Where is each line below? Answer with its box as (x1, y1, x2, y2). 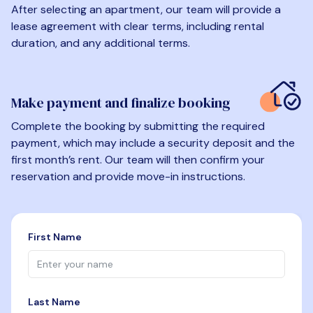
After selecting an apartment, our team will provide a (11, 2, 281, 17)
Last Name (28, 295, 80, 308)
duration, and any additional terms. (11, 36, 190, 51)
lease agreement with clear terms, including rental (11, 19, 264, 34)
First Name (28, 230, 82, 243)
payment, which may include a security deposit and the (11, 135, 295, 150)
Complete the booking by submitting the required (11, 118, 265, 133)
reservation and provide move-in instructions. (11, 168, 245, 184)
